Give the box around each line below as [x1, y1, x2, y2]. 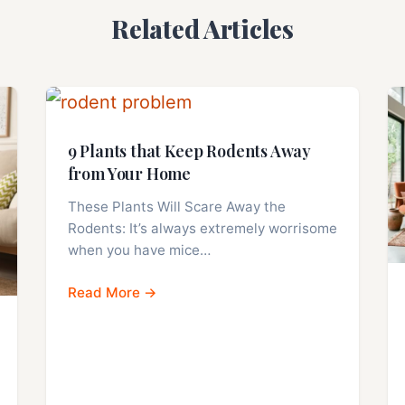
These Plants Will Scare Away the [67, 198, 286, 216]
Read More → [67, 284, 157, 302]
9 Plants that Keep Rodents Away [67, 140, 312, 163]
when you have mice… [67, 241, 211, 259]
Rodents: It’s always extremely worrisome [67, 220, 337, 238]
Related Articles [111, 12, 294, 46]
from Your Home [67, 163, 192, 185]
